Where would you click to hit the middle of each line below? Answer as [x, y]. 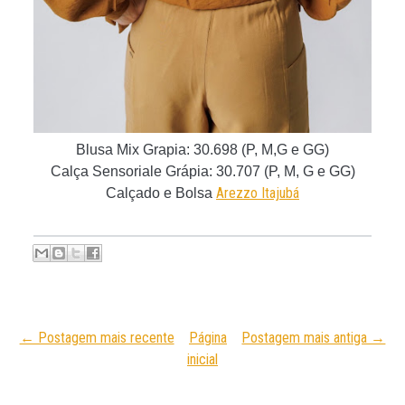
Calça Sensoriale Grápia [129, 171]
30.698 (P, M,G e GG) [261, 149]
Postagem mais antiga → [314, 337]
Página [208, 337]
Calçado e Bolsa [159, 193]
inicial [202, 359]
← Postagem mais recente [97, 337]
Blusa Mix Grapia [131, 149]
